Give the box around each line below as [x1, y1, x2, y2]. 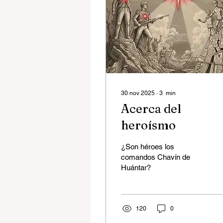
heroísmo [121, 117, 176, 132]
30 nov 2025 [121, 89, 155, 97]
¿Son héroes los [121, 142, 174, 151]
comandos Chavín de [121, 152, 190, 161]
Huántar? [121, 163, 151, 172]
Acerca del [121, 101, 181, 116]
